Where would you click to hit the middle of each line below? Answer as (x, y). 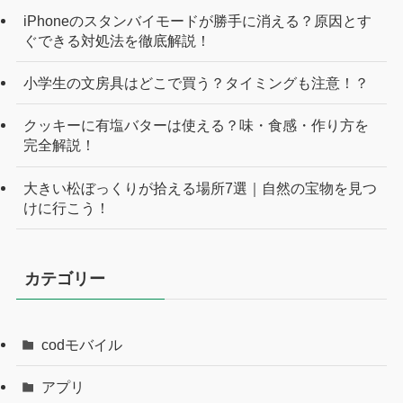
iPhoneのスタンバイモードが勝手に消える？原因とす (197, 21)
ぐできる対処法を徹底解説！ (116, 41)
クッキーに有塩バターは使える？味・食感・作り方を (196, 125)
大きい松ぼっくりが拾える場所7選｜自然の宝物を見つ (200, 188)
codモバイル (82, 344)
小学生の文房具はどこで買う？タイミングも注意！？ (196, 83)
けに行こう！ (66, 207)
